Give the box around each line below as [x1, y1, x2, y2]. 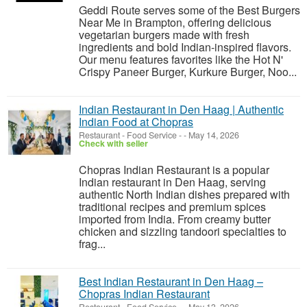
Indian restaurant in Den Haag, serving [79, 174, 266, 190]
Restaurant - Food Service [79, 129, 177, 141]
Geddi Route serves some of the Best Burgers [79, 2, 300, 18]
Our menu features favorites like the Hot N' [79, 51, 283, 67]
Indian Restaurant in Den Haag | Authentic [79, 101, 284, 117]
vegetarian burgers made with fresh [79, 27, 249, 42]
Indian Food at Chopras [79, 114, 193, 130]
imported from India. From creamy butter [79, 211, 271, 227]
